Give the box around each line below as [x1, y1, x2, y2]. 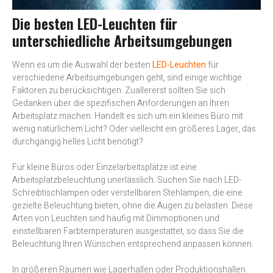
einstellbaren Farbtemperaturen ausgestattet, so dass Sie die [12, 225, 244, 238]
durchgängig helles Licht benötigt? [12, 135, 143, 149]
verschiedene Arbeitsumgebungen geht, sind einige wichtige [12, 71, 242, 85]
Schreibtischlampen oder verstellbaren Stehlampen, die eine [12, 186, 243, 200]
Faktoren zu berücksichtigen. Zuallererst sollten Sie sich [12, 84, 225, 97]
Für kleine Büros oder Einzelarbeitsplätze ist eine [12, 161, 197, 174]
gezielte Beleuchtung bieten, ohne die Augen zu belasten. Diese [12, 199, 253, 213]
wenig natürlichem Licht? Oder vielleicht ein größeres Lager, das [12, 122, 256, 136]
